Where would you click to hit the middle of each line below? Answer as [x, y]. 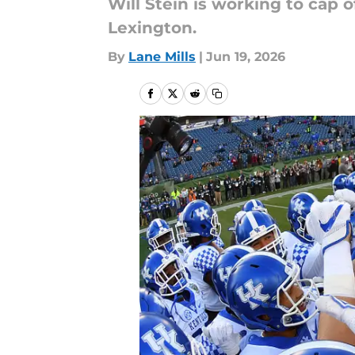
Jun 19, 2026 [246, 57]
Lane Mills [162, 57]
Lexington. [152, 28]
